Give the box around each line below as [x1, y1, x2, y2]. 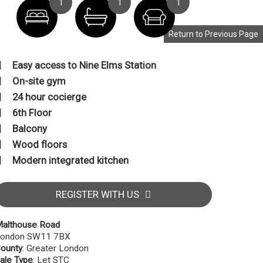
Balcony [12, 123, 47, 134]
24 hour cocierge [12, 91, 86, 103]
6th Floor [12, 107, 52, 119]
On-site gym [12, 75, 66, 87]
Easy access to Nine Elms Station [12, 59, 156, 71]
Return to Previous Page [168, 29, 258, 39]
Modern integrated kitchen [12, 154, 129, 166]
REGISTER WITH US [56, 188, 139, 200]
